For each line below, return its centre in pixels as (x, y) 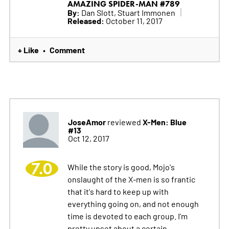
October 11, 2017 (133, 20)
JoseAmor (87, 121)
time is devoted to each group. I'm (127, 215)
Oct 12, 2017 (88, 138)
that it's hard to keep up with (118, 191)
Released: (86, 20)
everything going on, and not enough (133, 203)
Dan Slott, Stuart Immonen (127, 12)
